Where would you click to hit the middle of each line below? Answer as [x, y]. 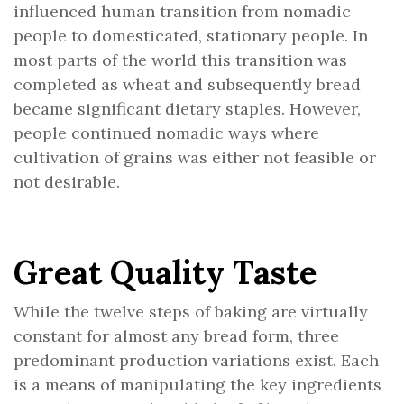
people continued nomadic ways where [166, 133]
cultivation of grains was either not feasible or [195, 157]
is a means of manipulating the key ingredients [197, 385]
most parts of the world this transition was [180, 60]
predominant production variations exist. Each [196, 360]
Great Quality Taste [165, 272]
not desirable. [67, 182]
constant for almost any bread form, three [176, 336]
